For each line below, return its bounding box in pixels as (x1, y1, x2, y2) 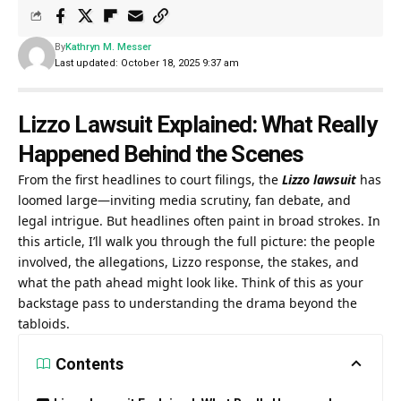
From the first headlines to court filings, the (18, 170, 282, 188)
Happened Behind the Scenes (18, 140, 303, 167)
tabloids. (18, 314, 70, 332)
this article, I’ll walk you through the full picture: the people (18, 232, 375, 250)
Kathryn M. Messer (64, 40, 151, 53)
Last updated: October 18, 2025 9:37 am (54, 56, 239, 69)
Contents (55, 354, 124, 373)
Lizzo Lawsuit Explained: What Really (18, 110, 377, 138)
